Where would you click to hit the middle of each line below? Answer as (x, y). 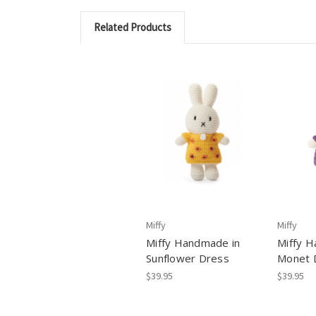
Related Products (132, 27)
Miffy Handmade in (193, 243)
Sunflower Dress (188, 259)
